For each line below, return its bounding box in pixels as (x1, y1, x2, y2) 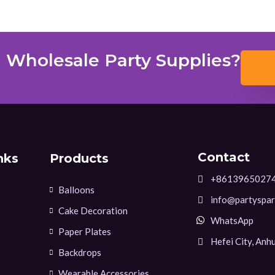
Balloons (58, 184, 95, 195)
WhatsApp (211, 214, 254, 226)
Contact (198, 149, 250, 165)
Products (49, 150, 109, 166)
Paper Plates (58, 225, 111, 237)
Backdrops (58, 246, 101, 258)
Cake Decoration (58, 204, 128, 216)
